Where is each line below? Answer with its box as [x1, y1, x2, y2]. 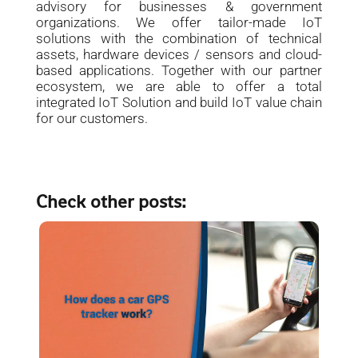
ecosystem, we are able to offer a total [35, 78, 323, 94]
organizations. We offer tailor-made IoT [35, 14, 323, 30]
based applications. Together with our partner [35, 62, 323, 78]
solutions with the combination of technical [35, 30, 323, 46]
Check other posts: [35, 189, 186, 213]
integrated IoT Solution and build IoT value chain [35, 94, 323, 110]
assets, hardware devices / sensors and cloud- [35, 46, 323, 62]
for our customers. [35, 110, 148, 126]
